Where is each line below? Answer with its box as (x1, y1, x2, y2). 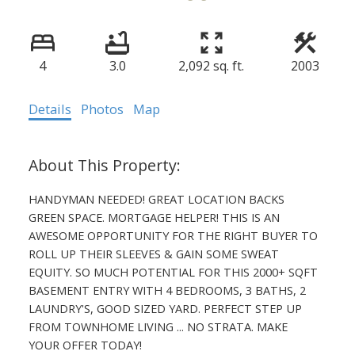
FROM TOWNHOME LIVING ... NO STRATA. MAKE (28, 318, 288, 334)
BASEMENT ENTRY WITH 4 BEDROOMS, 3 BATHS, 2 (28, 281, 306, 298)
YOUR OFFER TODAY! (28, 336, 142, 353)
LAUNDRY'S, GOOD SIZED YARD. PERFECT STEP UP (28, 300, 302, 316)
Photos (80, 99, 124, 118)
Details (28, 99, 71, 118)
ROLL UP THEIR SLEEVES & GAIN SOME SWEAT (28, 245, 279, 261)
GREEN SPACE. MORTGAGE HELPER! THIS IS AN (28, 208, 280, 225)
